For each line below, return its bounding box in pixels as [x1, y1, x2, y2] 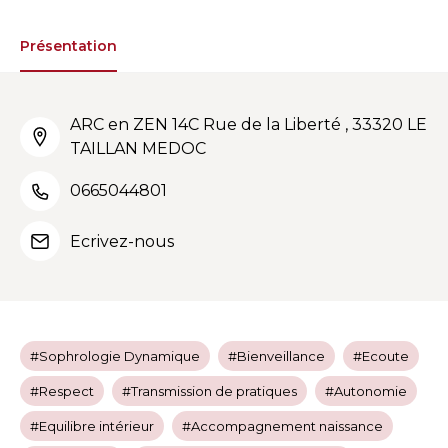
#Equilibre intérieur [30, 418, 154, 434]
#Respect [30, 383, 94, 399]
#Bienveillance [228, 348, 325, 364]
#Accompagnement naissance [182, 418, 383, 434]
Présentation [20, 36, 117, 55]
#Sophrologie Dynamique [30, 348, 200, 364]
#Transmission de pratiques [122, 383, 297, 399]
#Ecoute [353, 348, 409, 364]
